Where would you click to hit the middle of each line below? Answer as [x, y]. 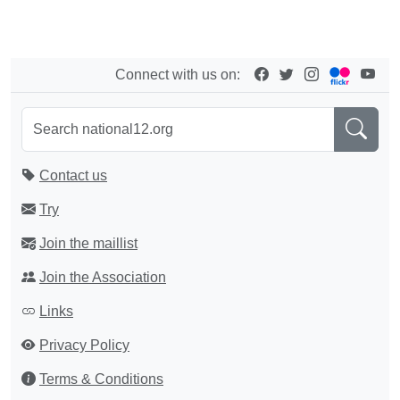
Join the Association [103, 277]
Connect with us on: [185, 75]
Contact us [73, 175]
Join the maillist [88, 243]
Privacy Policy [84, 345]
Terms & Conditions [101, 379]
